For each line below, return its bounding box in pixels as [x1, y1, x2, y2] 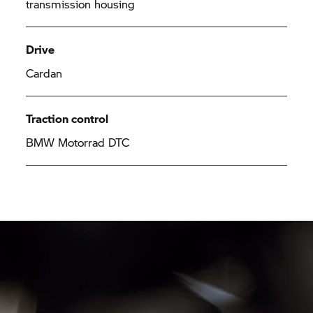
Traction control [26, 110, 109, 126]
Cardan [26, 65, 63, 81]
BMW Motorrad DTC [26, 134, 130, 150]
